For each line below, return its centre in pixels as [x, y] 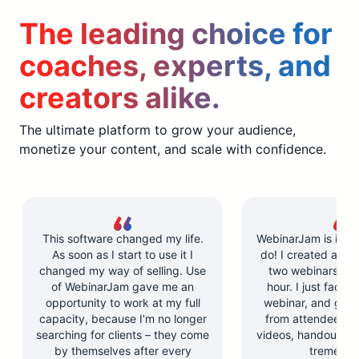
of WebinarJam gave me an [123, 286]
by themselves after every [123, 350]
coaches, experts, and [175, 65]
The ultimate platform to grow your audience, [157, 129]
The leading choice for [176, 33]
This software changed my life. [123, 238]
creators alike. [120, 97]
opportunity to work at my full [123, 302]
